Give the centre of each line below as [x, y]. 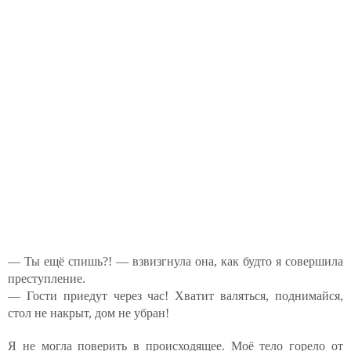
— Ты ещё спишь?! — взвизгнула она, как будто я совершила [175, 261]
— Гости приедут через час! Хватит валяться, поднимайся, [175, 296]
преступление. [47, 279]
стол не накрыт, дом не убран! [89, 313]
